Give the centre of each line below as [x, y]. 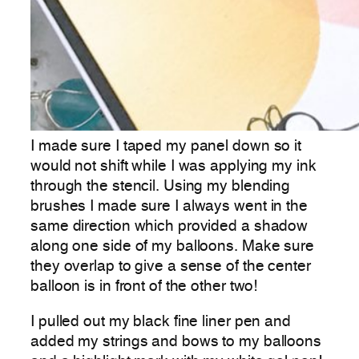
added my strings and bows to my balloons [176, 342]
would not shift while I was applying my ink [173, 167]
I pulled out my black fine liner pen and [161, 322]
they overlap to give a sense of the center [171, 267]
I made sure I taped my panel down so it [166, 147]
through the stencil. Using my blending [161, 187]
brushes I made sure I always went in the [169, 207]
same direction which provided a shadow [169, 227]
